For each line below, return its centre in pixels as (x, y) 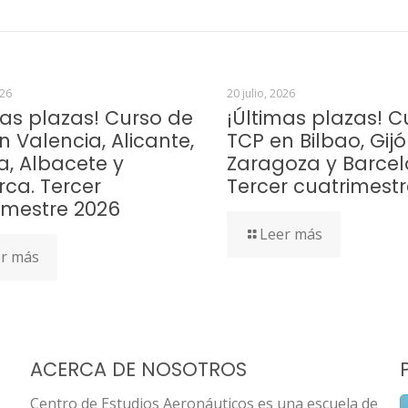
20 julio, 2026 (261, 93)
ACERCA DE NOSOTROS (138, 369)
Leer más (291, 234)
